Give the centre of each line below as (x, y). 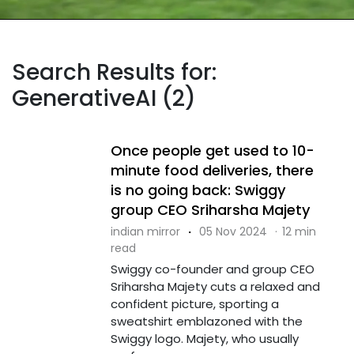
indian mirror (145, 231)
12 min (299, 231)
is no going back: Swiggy (198, 190)
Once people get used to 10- (212, 150)
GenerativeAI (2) (104, 98)
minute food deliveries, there (212, 170)
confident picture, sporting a (194, 303)
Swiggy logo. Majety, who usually (204, 338)
